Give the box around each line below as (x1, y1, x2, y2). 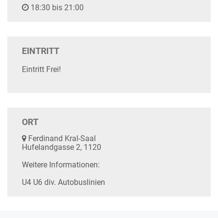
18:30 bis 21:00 (29, 3, 84, 12)
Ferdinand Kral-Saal (26, 134, 96, 143)
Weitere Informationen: (22, 160, 100, 169)
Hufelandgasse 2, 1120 (22, 143, 101, 152)
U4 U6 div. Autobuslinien (22, 178, 105, 187)
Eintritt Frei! (22, 65, 61, 74)
